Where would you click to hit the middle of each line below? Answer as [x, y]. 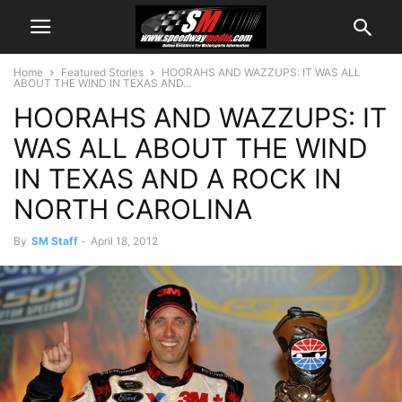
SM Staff [55, 241]
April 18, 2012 [124, 241]
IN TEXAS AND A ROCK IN [178, 179]
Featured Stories [102, 72]
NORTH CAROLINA [133, 209]
